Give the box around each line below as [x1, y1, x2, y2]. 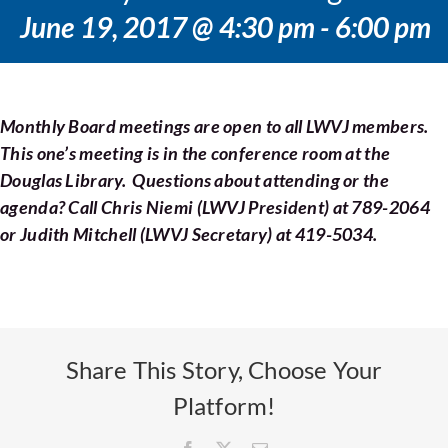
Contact [192, 125, 254, 147]
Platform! [172, 390, 276, 420]
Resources [192, 59, 271, 81]
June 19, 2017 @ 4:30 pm [20, 10, 316, 44]
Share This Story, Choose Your [65, 354, 383, 384]
